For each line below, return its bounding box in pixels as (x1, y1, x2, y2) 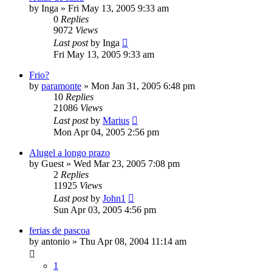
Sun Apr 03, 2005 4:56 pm (53, 205, 156, 216)
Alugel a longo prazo (29, 148, 110, 158)
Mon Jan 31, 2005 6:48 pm (91, 81, 195, 92)
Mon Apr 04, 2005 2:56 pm (53, 127, 159, 138)
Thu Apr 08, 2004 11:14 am (80, 236, 186, 247)
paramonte (41, 81, 81, 92)
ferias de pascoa (29, 225, 90, 236)
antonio (41, 236, 70, 247)
